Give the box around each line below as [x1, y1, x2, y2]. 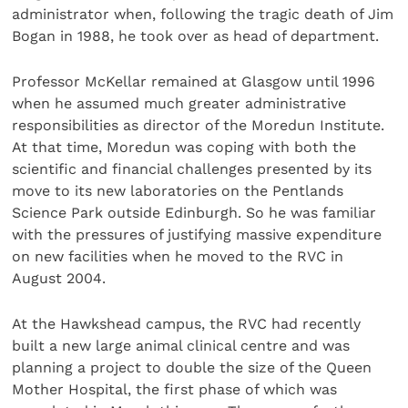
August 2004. [12, 270, 107, 288]
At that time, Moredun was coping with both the [12, 138, 357, 157]
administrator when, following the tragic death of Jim [12, 5, 394, 23]
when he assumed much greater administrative [12, 95, 347, 113]
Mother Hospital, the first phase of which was [12, 381, 338, 399]
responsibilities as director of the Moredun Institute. [12, 117, 385, 135]
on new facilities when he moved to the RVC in [12, 248, 344, 266]
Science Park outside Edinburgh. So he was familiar [12, 204, 377, 222]
